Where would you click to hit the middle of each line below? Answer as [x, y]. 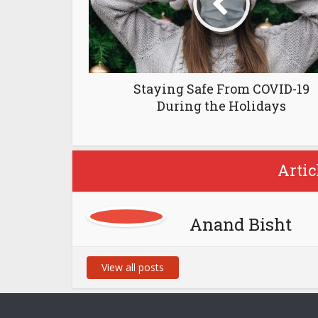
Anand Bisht [241, 224]
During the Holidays [221, 105]
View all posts [133, 267]
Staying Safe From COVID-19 [221, 88]
